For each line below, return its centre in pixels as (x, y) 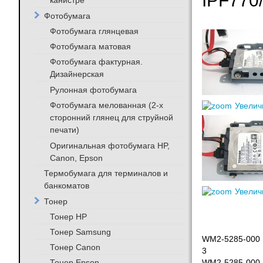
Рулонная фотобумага (93, 90)
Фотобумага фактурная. (96, 62)
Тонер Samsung (80, 232)
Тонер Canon (75, 247)
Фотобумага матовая (90, 46)
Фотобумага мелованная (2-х (106, 105)
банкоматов (66, 186)
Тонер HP (68, 216)
